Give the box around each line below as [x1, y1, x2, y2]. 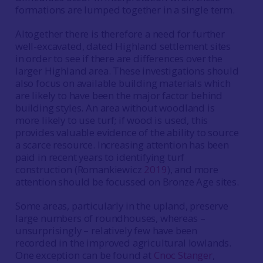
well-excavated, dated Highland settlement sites [15, 39, 231, 53]
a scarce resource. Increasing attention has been [15, 138, 229, 151]
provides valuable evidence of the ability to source [15, 126, 239, 139]
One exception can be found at [15, 248, 154, 262]
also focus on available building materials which [15, 76, 231, 90]
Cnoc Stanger [153, 248, 213, 262]
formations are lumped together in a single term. [15, 3, 235, 16]
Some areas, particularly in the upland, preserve [15, 199, 228, 213]
